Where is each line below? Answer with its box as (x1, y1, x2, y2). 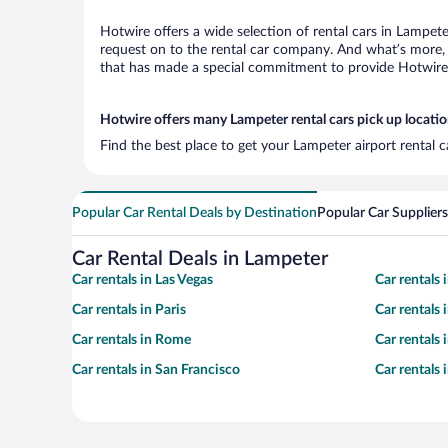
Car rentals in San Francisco (72, 363, 240, 377)
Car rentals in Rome (72, 333, 191, 347)
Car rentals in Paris (72, 303, 186, 317)
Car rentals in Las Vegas (72, 273, 213, 287)
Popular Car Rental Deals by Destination (72, 206, 317, 220)
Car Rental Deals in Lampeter (72, 249, 328, 269)
